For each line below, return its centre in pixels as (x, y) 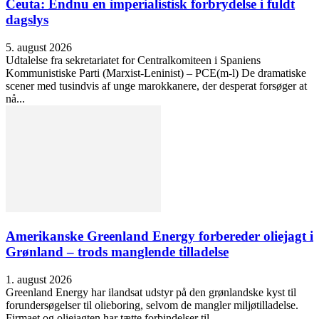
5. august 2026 (39, 48)
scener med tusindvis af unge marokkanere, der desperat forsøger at (156, 86)
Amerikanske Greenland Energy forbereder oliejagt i (159, 236)
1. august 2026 (39, 279)
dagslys (27, 20)
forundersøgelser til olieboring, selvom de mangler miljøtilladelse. (152, 305)
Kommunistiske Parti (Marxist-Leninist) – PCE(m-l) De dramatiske (156, 73)
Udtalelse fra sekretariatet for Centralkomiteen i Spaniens (133, 61)
